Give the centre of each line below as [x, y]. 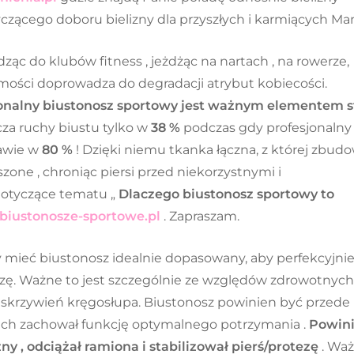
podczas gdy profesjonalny [266, 128]
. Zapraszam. [200, 217]
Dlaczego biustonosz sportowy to [226, 194]
